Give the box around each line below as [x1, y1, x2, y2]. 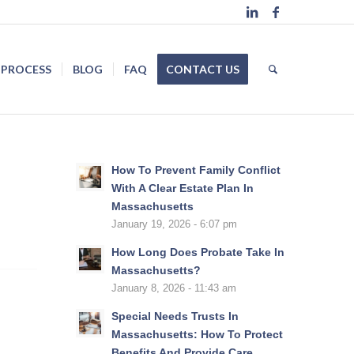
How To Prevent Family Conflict [111, 164, 281, 176]
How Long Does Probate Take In [111, 247, 284, 258]
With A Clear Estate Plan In [111, 183, 254, 194]
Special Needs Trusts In [111, 311, 239, 322]
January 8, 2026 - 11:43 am [111, 283, 236, 294]
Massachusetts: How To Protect [111, 329, 283, 341]
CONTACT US [166, 62, 240, 76]
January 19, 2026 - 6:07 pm [111, 219, 237, 230]
